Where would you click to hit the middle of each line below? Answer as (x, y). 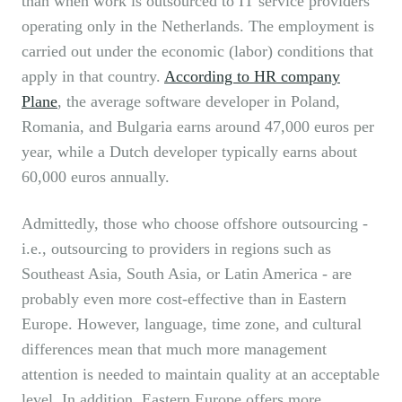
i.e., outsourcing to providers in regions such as (176, 249)
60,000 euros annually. (96, 177)
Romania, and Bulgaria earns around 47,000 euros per (198, 127)
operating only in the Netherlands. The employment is (198, 26)
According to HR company (252, 77)
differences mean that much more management (174, 350)
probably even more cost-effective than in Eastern (184, 299)
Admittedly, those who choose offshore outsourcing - (195, 224)
